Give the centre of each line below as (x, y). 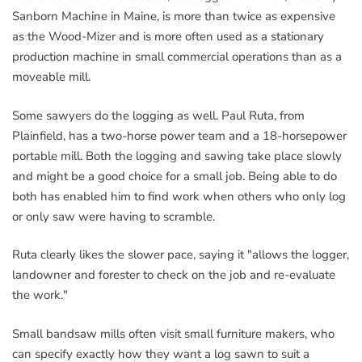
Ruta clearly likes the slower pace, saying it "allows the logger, (181, 255)
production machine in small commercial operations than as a (177, 57)
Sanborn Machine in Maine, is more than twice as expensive (174, 16)
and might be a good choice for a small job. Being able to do (175, 176)
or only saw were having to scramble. (114, 216)
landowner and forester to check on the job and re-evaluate (174, 275)
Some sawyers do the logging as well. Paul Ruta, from (158, 115)
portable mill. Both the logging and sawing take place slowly (177, 156)
